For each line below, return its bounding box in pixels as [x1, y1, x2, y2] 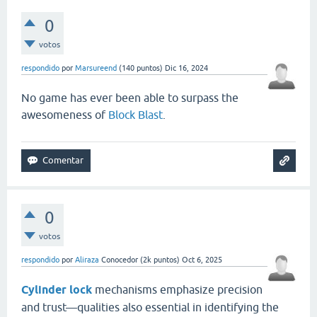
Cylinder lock [21, 283, 92, 296]
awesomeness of [21, 108, 108, 121]
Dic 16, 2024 [165, 64, 208, 72]
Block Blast [108, 108, 163, 121]
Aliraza [75, 255, 99, 264]
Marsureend [75, 64, 117, 72]
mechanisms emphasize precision [92, 283, 263, 296]
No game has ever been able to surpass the [21, 91, 238, 104]
